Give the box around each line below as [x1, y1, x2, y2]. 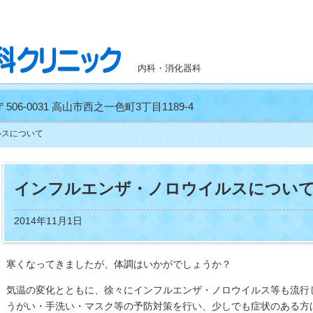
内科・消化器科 [138, 63, 201, 73]
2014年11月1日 [14, 215, 82, 226]
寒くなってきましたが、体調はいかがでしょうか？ [6, 259, 231, 270]
